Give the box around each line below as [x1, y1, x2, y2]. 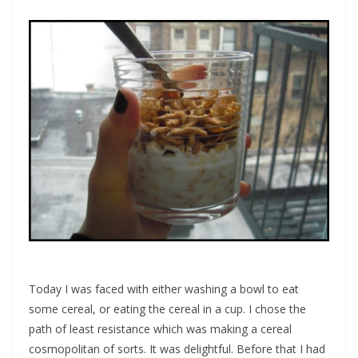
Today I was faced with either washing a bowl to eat [29, 281, 299, 297]
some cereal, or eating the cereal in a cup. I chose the [29, 301, 306, 317]
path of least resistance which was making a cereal [29, 321, 292, 337]
